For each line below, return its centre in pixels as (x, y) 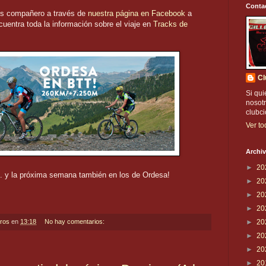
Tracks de (170, 24)
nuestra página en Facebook (137, 13)
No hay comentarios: (75, 221)
